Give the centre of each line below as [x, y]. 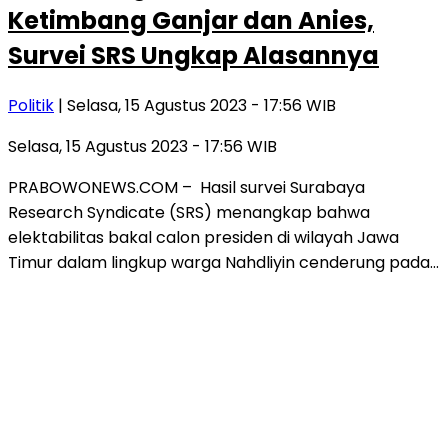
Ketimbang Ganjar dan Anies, [191, 20]
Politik [31, 105]
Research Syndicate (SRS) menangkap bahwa [189, 212]
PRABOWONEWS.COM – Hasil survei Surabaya [186, 187]
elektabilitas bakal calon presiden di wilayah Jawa [203, 237]
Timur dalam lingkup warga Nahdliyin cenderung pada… [223, 262]
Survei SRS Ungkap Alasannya [193, 55]
